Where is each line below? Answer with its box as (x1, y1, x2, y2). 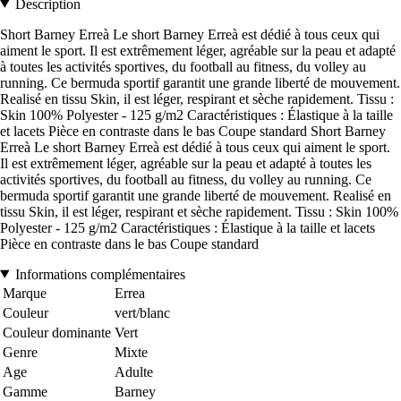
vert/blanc (115, 304, 170, 320)
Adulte (115, 363, 153, 380)
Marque (3, 285, 47, 301)
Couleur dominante (3, 324, 111, 340)
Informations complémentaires (14, 266, 185, 282)
